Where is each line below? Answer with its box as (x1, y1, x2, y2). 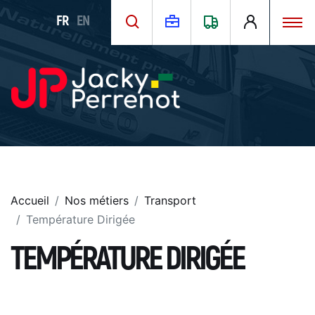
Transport (144, 193, 196, 207)
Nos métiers (65, 193, 129, 207)
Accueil (11, 193, 49, 207)
